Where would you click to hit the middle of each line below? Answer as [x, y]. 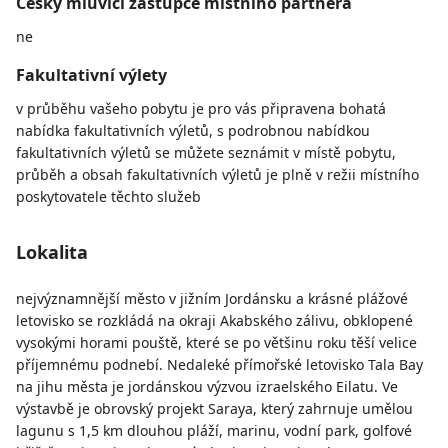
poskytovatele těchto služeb [108, 197]
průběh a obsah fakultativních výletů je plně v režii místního [217, 175]
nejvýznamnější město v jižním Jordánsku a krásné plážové [212, 299]
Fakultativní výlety [91, 75]
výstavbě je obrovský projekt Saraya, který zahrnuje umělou [214, 409]
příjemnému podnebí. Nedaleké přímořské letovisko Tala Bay [219, 365]
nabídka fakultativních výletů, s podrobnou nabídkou [193, 131]
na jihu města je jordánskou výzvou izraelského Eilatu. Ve [207, 387]
